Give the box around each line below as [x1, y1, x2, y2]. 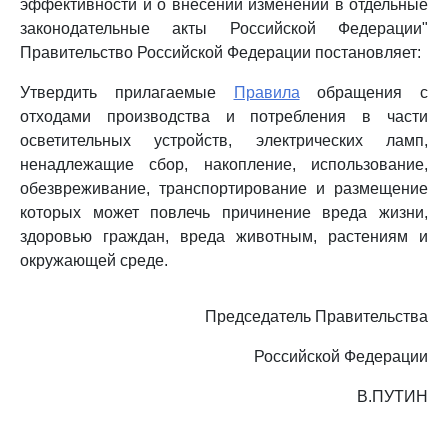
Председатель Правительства [205, 308, 428, 325]
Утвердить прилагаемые [20, 84, 234, 101]
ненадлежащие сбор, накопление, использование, [20, 156, 428, 173]
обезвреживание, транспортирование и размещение [20, 180, 428, 197]
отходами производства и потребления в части [20, 108, 428, 125]
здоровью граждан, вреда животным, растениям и [20, 228, 428, 245]
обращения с [299, 84, 428, 101]
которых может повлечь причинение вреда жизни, [20, 204, 428, 221]
